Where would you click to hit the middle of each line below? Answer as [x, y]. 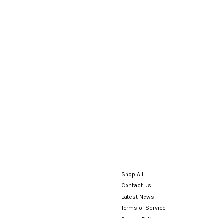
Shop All [132, 174]
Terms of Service [144, 208]
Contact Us [136, 185]
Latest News [138, 196]
